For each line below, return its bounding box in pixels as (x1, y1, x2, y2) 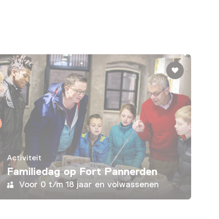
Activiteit (7, 153, 42, 163)
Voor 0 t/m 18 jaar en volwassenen (19, 179, 159, 190)
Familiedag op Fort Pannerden (7, 165, 158, 178)
